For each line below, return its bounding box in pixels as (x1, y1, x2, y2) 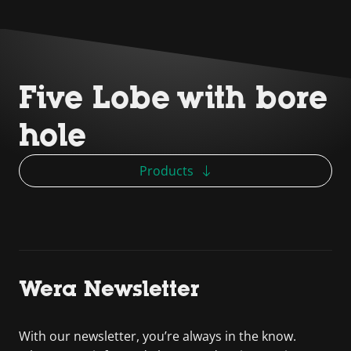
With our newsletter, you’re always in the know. (19, 327, 296, 345)
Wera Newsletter (19, 276, 200, 301)
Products (139, 162, 194, 179)
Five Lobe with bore (19, 80, 327, 115)
